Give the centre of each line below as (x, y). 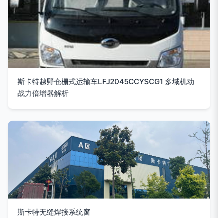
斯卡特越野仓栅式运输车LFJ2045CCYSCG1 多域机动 (106, 82)
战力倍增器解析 (43, 93)
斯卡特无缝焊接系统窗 (54, 212)
